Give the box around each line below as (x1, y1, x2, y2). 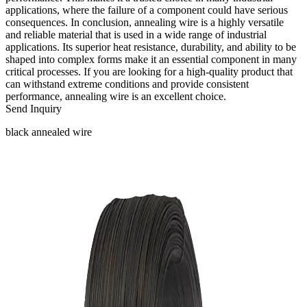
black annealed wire (5, 125, 92, 138)
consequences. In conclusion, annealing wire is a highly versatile (5, 16, 284, 28)
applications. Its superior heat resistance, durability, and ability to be (5, 40, 296, 53)
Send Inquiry (5, 102, 62, 114)
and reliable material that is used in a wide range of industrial (5, 28, 267, 40)
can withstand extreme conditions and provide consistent (5, 77, 249, 90)
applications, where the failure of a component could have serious (5, 3, 288, 16)
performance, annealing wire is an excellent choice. (5, 90, 226, 102)
